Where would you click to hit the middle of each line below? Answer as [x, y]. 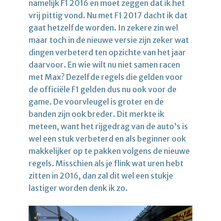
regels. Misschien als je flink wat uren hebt [106, 163]
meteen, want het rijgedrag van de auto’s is [108, 126]
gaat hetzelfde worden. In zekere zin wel [103, 27]
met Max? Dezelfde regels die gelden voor [106, 77]
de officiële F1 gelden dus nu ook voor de [103, 89]
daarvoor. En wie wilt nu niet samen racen [104, 64]
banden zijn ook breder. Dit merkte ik [96, 114]
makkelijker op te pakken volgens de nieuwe [109, 151]
